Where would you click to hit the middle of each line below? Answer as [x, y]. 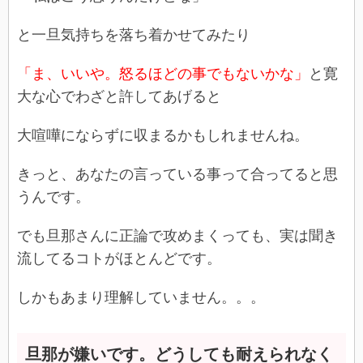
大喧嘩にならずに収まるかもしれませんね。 [163, 135]
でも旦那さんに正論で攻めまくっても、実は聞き [177, 235]
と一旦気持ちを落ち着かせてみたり [134, 34]
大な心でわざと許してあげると [119, 96]
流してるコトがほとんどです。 [119, 258]
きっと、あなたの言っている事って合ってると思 [177, 174]
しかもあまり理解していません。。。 [141, 297]
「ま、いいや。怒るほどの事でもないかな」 [163, 73]
